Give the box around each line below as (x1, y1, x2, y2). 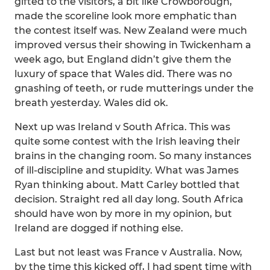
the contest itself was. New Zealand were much (14, 25, 247, 36)
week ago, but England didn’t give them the (14, 54, 231, 65)
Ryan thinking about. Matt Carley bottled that (14, 179, 240, 190)
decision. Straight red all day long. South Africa (14, 193, 243, 205)
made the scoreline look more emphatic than (14, 10, 237, 22)
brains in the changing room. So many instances (14, 150, 251, 162)
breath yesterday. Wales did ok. (14, 97, 168, 108)
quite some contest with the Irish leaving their (14, 136, 240, 147)
